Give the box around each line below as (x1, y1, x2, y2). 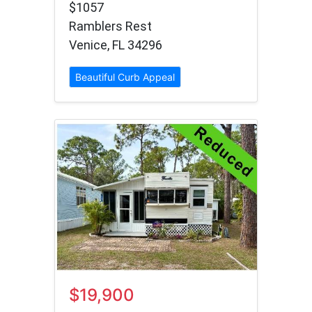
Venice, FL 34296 (69, 38, 162, 53)
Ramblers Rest (69, 19, 152, 34)
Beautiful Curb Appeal (75, 71, 175, 84)
